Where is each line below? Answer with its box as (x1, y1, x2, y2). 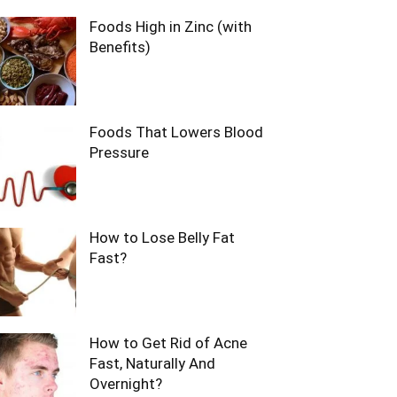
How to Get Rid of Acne (90, 334, 247, 352)
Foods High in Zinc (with (90, 18, 252, 35)
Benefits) (90, 38, 151, 56)
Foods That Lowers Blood (90, 123, 263, 141)
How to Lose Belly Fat (90, 229, 235, 246)
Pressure (90, 144, 149, 161)
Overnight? (90, 375, 162, 393)
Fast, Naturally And (90, 354, 215, 372)
